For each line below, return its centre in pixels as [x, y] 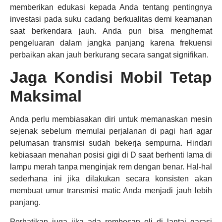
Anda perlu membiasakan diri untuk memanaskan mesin [111, 119]
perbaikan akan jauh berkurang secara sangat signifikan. [109, 55]
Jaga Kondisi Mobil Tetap [111, 78]
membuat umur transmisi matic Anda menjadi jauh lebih [111, 191]
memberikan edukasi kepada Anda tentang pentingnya [111, 7]
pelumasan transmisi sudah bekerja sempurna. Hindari [111, 143]
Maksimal [46, 96]
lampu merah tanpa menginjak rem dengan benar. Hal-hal [111, 167]
